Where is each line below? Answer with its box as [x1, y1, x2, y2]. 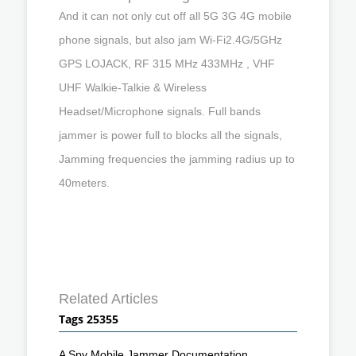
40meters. [59, 176, 110, 189]
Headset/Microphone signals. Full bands [59, 104, 261, 118]
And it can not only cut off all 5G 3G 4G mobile [59, 9, 292, 22]
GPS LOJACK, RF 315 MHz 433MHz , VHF [59, 56, 275, 70]
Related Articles [59, 290, 158, 307]
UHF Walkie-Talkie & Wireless [59, 80, 207, 94]
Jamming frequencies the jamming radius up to [59, 152, 295, 165]
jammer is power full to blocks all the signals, [59, 128, 282, 141]
